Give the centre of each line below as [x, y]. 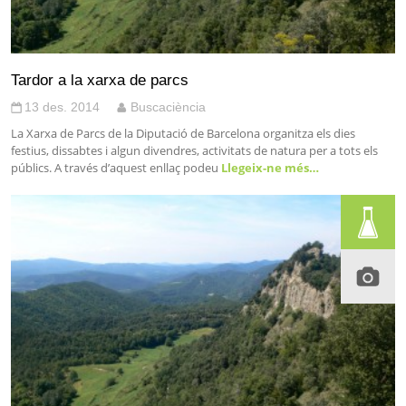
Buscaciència [168, 106]
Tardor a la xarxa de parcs [100, 79]
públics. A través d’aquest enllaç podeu [115, 167]
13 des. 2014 [62, 106]
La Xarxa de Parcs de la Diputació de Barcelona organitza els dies [183, 133]
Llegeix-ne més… [269, 167]
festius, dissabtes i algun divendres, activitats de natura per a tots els [194, 150]
